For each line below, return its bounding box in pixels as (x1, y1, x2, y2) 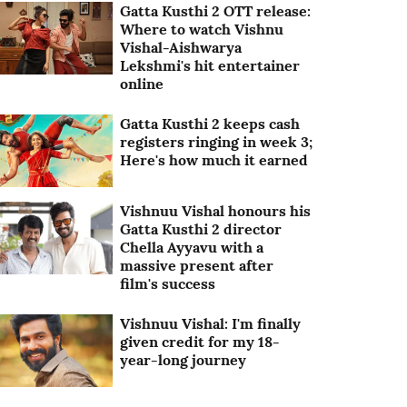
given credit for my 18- (120, 333, 281, 352)
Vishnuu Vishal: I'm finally (120, 314, 302, 333)
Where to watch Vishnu (120, 20, 284, 38)
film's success (120, 274, 216, 293)
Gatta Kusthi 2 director (120, 220, 283, 239)
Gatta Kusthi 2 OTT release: (120, 2, 312, 20)
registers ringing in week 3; (120, 133, 313, 151)
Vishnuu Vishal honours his (120, 202, 312, 221)
